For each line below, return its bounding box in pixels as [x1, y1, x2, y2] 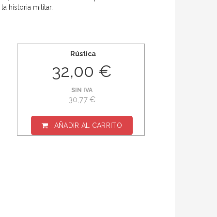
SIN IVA [71, 87, 93, 94]
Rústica [70, 50, 96, 58]
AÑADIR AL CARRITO [54, 122, 122, 130]
